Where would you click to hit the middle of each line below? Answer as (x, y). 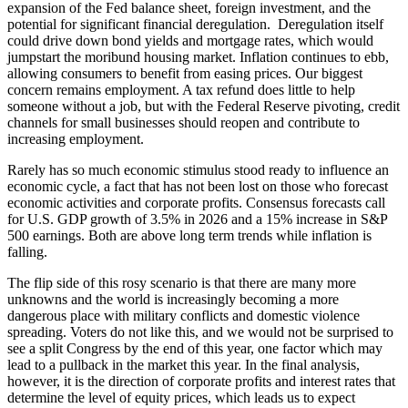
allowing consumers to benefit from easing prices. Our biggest (185, 73)
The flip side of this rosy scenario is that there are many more (182, 282)
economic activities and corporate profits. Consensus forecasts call (196, 202)
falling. (27, 251)
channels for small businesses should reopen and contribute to (184, 122)
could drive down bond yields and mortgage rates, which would (190, 40)
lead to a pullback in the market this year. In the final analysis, (184, 364)
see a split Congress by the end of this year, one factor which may (195, 348)
